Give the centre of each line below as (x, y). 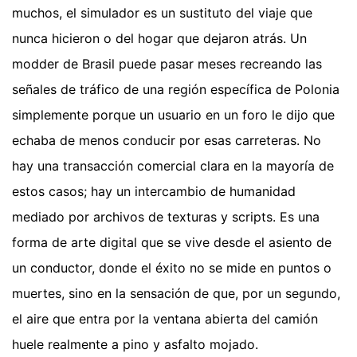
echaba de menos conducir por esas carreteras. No (167, 141)
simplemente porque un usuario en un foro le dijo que (173, 115)
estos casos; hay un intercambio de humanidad (154, 192)
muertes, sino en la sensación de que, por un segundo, (176, 294)
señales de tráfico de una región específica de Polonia (176, 90)
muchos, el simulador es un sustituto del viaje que (162, 13)
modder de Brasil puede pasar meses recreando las (167, 64)
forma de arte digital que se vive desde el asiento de (172, 243)
